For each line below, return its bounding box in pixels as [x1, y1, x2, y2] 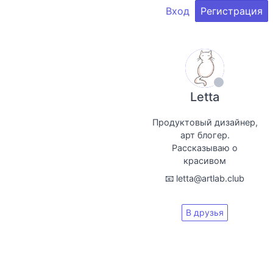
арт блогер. [180, 130, 230, 140]
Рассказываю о [172, 143, 238, 153]
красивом [183, 155, 226, 166]
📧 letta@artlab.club [165, 173, 244, 183]
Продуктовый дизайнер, [152, 117, 258, 127]
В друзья [186, 207, 224, 218]
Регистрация [200, 5, 263, 17]
